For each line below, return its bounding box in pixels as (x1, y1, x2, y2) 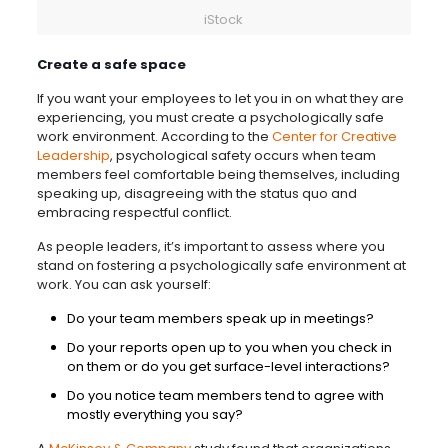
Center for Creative (271, 127, 397, 147)
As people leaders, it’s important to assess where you (36, 237, 385, 257)
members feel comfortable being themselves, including (36, 165, 400, 185)
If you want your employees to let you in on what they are (36, 89, 404, 109)
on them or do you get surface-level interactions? (66, 357, 390, 377)
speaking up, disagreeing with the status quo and (36, 184, 357, 204)
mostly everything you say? (66, 405, 243, 425)
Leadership (36, 146, 110, 166)
